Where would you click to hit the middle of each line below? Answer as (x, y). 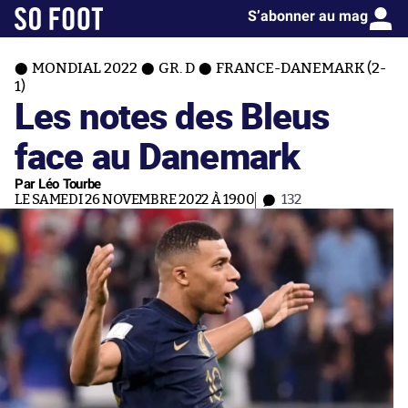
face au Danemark (158, 155)
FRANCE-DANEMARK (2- (301, 68)
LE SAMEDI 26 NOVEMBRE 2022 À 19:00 (135, 200)
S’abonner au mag (308, 16)
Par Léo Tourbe (58, 184)
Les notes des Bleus (172, 115)
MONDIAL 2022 (85, 68)
